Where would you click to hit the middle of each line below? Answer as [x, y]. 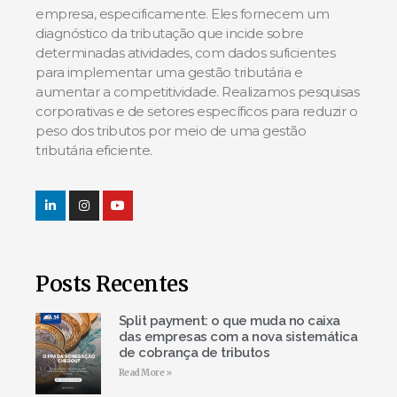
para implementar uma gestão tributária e [169, 72]
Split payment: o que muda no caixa [229, 320]
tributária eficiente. [94, 150]
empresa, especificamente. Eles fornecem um [182, 13]
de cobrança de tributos [194, 352]
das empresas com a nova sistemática [238, 336]
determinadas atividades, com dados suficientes [185, 52]
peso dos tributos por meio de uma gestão [171, 130]
